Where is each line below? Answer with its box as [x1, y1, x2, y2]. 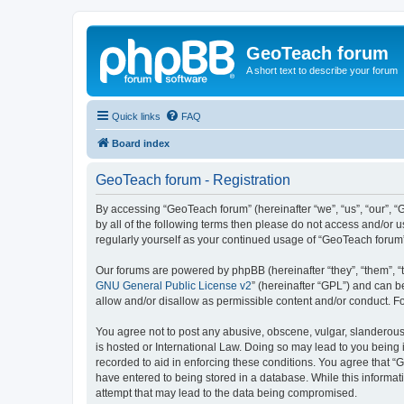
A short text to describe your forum [246, 65, 398, 76]
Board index [112, 137, 170, 149]
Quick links [112, 110, 161, 122]
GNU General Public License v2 [96, 279, 252, 292]
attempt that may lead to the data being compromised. [96, 386, 357, 399]
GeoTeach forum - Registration [96, 171, 290, 188]
